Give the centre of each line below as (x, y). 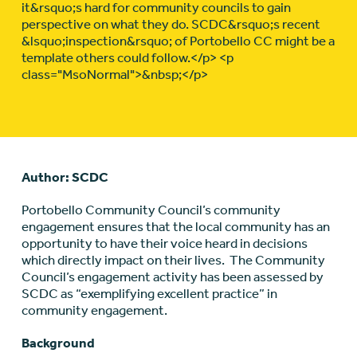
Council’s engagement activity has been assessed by (172, 277)
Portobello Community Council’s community (151, 210)
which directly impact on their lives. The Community (173, 260)
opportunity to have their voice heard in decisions (164, 243)
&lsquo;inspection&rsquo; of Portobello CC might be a (178, 41)
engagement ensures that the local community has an (175, 227)
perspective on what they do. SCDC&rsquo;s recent (171, 24)
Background (58, 343)
